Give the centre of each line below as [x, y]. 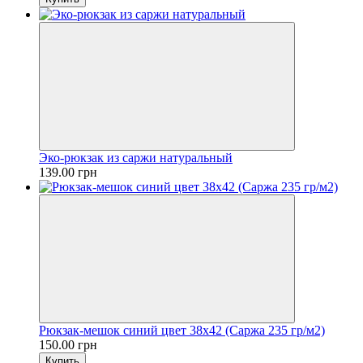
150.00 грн [68, 344]
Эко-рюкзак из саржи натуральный [136, 157]
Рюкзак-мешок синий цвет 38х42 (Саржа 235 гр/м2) [182, 330]
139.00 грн [68, 172]
